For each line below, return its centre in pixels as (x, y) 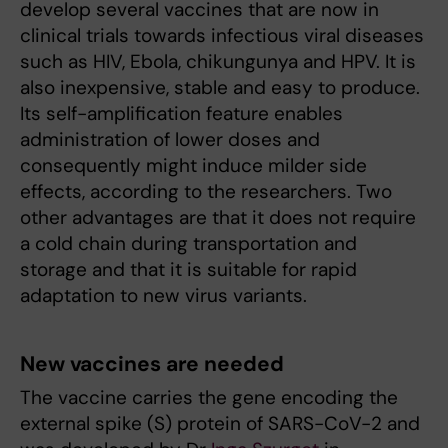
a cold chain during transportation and (188, 243)
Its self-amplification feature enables (181, 113)
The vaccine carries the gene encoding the (209, 397)
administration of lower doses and (170, 139)
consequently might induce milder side (193, 165)
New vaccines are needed (152, 363)
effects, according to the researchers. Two (206, 191)
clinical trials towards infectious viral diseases (222, 35)
